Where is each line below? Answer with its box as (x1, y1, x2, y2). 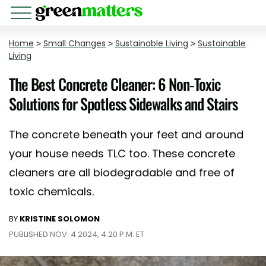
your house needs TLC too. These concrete (9, 146, 235, 161)
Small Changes (43, 37, 106, 49)
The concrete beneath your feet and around (9, 127, 243, 142)
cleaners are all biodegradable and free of (9, 165, 235, 180)
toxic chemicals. (9, 184, 94, 199)
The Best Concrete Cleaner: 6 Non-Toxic (9, 72, 220, 96)
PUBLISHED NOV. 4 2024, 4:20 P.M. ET (9, 229, 144, 240)
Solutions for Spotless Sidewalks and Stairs (9, 92, 237, 115)
